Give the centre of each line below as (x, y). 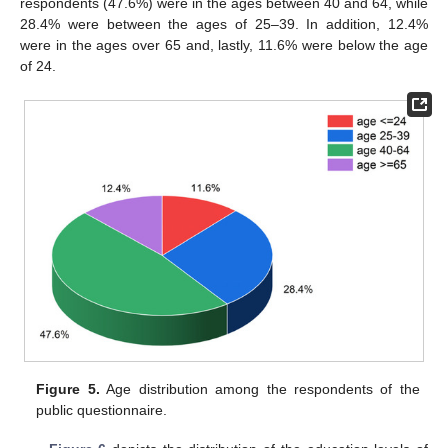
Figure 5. (68, 389)
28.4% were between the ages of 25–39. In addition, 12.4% (224, 24)
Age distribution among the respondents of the (259, 389)
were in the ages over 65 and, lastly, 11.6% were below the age (224, 45)
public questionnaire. (102, 410)
